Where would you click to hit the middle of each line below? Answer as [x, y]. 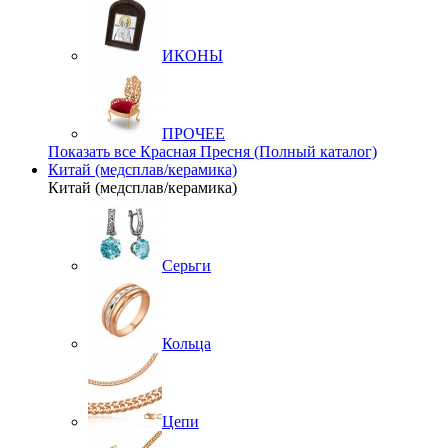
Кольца [186, 343]
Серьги [186, 265]
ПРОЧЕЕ [193, 133]
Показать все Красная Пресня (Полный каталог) [212, 151]
